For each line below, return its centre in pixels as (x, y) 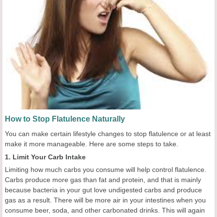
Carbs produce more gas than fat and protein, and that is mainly (103, 180)
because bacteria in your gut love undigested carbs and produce (103, 190)
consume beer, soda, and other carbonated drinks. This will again (105, 210)
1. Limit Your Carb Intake (45, 157)
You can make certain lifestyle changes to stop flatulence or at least (108, 134)
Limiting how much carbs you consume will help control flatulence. (106, 170)
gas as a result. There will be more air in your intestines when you (105, 200)
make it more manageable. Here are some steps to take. (92, 144)
